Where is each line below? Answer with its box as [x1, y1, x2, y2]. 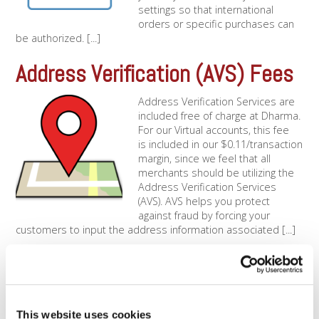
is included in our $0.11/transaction [137, 137, 303, 151]
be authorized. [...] [16, 31, 101, 46]
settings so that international [137, 3, 273, 17]
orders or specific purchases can [137, 17, 294, 31]
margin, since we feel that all [137, 151, 271, 165]
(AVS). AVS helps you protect [137, 194, 270, 208]
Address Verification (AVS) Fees [16, 58, 294, 89]
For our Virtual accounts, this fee [137, 122, 289, 137]
